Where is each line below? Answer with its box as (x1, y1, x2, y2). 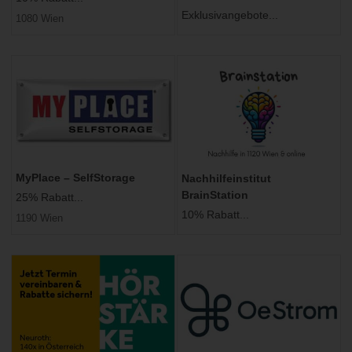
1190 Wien (16, 211, 63, 224)
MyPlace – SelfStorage (16, 170, 135, 184)
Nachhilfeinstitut (181, 171, 271, 185)
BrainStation (181, 188, 248, 201)
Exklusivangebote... (181, 8, 278, 21)
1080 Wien (16, 13, 64, 25)
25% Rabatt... (16, 190, 83, 203)
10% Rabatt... (181, 207, 249, 221)
